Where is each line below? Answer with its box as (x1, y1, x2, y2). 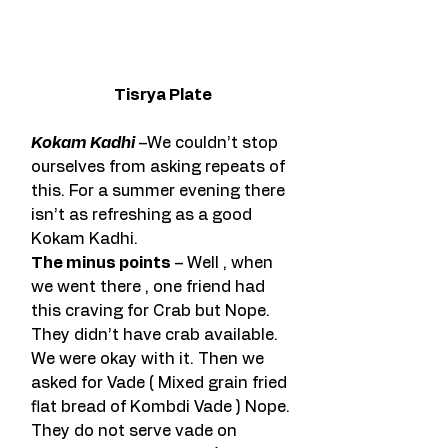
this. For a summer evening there (31, 183, 289, 200)
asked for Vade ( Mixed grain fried (31, 375, 291, 392)
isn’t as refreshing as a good (31, 207, 256, 224)
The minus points (31, 255, 171, 272)
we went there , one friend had (31, 279, 269, 296)
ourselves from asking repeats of (31, 159, 289, 176)
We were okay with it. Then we (31, 351, 268, 368)
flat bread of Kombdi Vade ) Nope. (31, 399, 294, 416)
